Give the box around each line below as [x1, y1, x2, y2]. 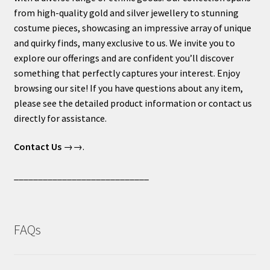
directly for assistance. [13, 111, 107, 124]
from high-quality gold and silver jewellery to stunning [13, 6, 239, 19]
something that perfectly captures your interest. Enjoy [13, 66, 240, 79]
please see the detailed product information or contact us [13, 96, 252, 109]
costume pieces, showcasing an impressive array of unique [13, 21, 251, 34]
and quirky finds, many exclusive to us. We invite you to [13, 36, 235, 49]
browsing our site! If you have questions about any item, [13, 81, 243, 94]
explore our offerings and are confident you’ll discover [13, 51, 234, 64]
